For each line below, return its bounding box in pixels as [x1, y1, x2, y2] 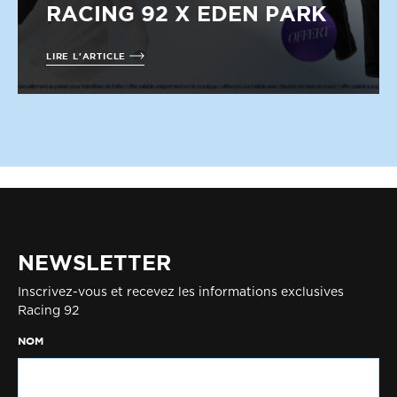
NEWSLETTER [18, 250, 171, 275]
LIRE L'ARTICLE [46, 51, 129, 61]
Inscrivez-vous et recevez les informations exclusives [18, 286, 344, 299]
